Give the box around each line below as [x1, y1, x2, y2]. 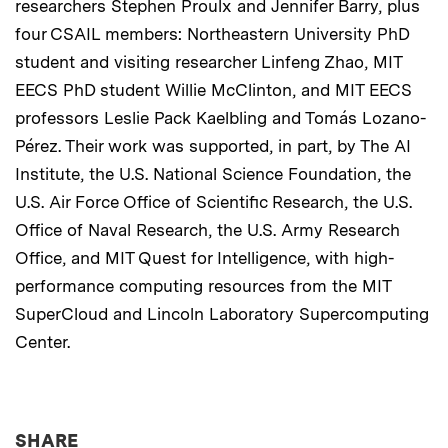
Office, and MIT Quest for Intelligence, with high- [15, 247, 394, 268]
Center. [15, 331, 70, 352]
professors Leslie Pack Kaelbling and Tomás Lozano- [15, 107, 426, 128]
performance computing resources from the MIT [15, 275, 391, 296]
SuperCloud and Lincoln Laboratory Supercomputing [15, 303, 429, 324]
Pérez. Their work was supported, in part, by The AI [15, 135, 411, 156]
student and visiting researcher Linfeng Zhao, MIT [15, 51, 402, 72]
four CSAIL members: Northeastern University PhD [15, 23, 409, 44]
